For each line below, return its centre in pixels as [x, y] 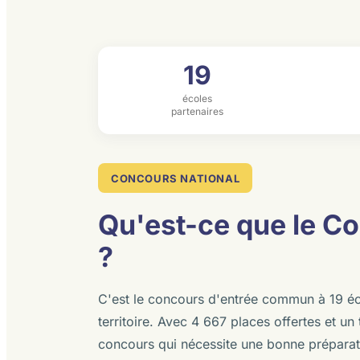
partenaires [197, 111]
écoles [197, 98]
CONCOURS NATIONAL [176, 178]
